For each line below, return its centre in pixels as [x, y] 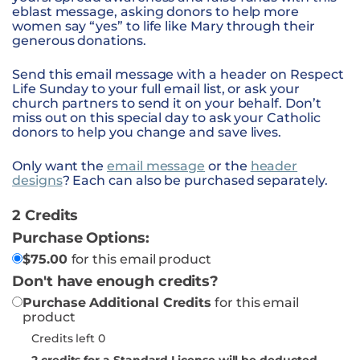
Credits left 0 [69, 338]
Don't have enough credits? [116, 281]
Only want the [60, 166]
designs [37, 180]
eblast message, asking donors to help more [156, 11]
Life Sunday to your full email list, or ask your [156, 88]
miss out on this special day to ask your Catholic [166, 117]
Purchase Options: [81, 237]
